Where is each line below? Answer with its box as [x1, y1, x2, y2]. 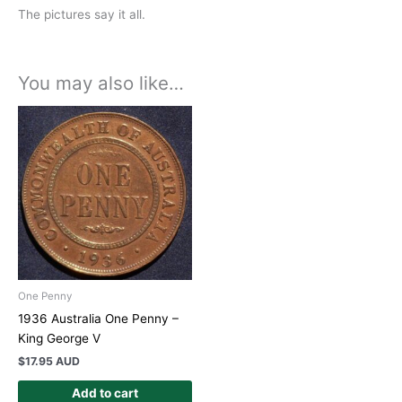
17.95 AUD [25, 354, 80, 368]
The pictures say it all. [18, 6, 145, 22]
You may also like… [18, 71, 184, 94]
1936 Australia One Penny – [18, 310, 179, 326]
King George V [18, 330, 100, 345]
